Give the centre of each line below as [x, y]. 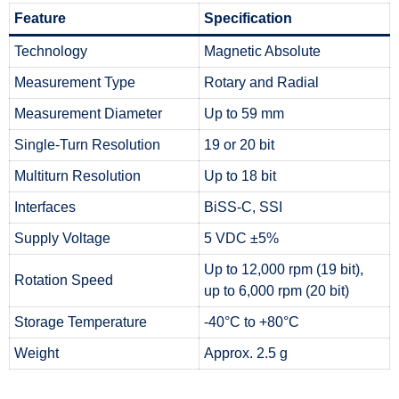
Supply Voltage [62, 238]
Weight [37, 353]
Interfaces [45, 207]
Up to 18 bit [240, 176]
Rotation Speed [64, 280]
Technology [51, 51]
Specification [248, 18]
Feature [40, 18]
